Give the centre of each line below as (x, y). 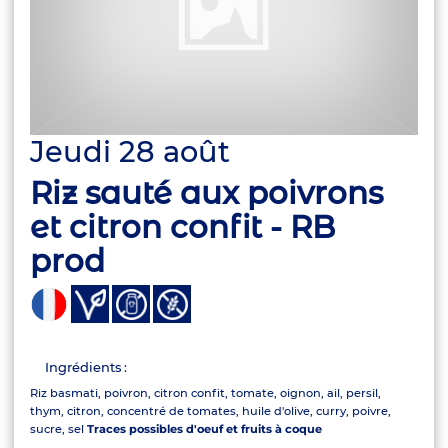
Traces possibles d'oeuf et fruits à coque (205, 429)
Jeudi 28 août (130, 151)
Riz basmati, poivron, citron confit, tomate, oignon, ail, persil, (206, 393)
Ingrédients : (85, 366)
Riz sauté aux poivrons (207, 193)
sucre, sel (59, 429)
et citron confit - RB (183, 227)
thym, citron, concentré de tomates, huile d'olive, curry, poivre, (211, 411)
